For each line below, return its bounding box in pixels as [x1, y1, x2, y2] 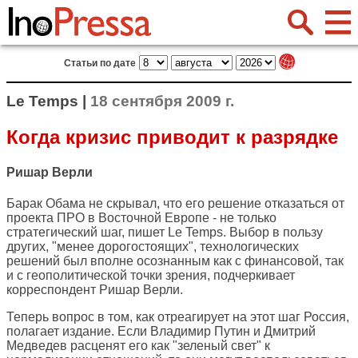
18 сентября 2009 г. [90, 93, 234, 109]
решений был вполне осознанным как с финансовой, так [6, 254, 344, 268]
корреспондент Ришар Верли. [6, 283, 183, 297]
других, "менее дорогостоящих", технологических [6, 240, 299, 254]
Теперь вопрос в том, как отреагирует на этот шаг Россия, [6, 310, 349, 324]
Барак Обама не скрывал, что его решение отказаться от [6, 197, 344, 211]
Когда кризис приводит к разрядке [6, 125, 338, 148]
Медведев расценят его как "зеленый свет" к [6, 339, 270, 353]
